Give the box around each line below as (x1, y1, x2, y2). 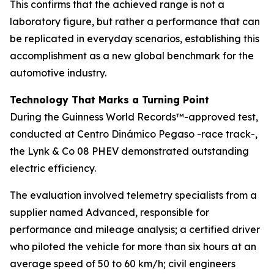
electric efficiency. (10, 162, 96, 175)
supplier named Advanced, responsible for (10, 206, 209, 219)
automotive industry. (10, 67, 106, 80)
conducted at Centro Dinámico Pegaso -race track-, (10, 128, 257, 141)
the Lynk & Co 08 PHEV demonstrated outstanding (10, 145, 249, 158)
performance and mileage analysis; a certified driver (10, 223, 260, 236)
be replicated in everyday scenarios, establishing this (10, 32, 259, 45)
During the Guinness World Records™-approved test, (10, 111, 258, 124)
